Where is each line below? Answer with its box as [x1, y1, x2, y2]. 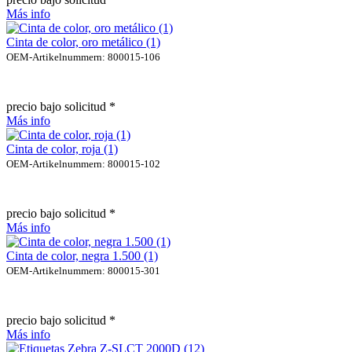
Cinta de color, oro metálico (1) [6, 35, 160, 49]
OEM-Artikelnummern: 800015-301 [6, 264, 160, 277]
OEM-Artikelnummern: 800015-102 [6, 157, 160, 170]
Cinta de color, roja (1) [6, 141, 118, 156]
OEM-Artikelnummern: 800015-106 [6, 50, 160, 63]
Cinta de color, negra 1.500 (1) [6, 248, 158, 262]
